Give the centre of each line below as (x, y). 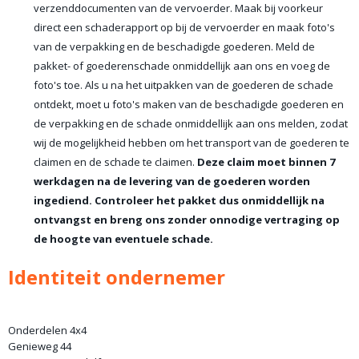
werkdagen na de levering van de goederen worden (172, 181)
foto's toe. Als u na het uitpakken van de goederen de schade (184, 85)
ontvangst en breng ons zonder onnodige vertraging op (187, 220)
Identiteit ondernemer (117, 277)
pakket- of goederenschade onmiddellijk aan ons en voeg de (182, 66)
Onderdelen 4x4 (47, 330)
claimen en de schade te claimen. (115, 162)
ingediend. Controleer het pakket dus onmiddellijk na (179, 200)
